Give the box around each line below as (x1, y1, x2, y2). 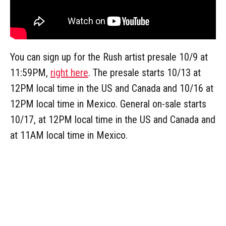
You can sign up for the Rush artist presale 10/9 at (10, 50, 208, 63)
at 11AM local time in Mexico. (10, 129, 128, 141)
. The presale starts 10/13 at (88, 66, 201, 79)
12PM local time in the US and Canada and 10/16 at (10, 82, 213, 94)
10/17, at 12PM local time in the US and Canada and (10, 113, 215, 126)
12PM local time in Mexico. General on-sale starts (10, 97, 206, 110)
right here (50, 66, 88, 79)
